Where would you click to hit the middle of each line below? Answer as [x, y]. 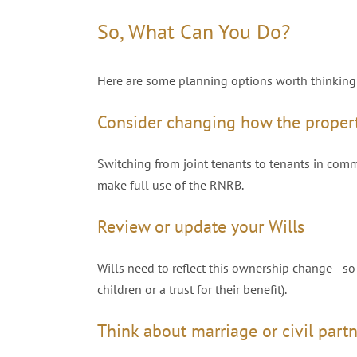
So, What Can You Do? [194, 32]
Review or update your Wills [201, 226]
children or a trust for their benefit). [192, 289]
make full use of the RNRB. [171, 184]
